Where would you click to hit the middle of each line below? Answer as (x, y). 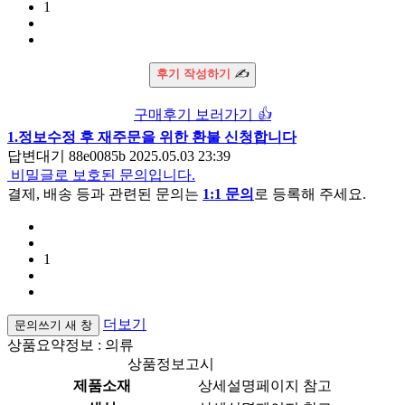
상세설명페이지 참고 (265, 386)
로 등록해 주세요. (310, 194)
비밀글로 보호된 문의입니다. (103, 175)
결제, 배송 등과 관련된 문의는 (105, 194)
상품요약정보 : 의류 (71, 345)
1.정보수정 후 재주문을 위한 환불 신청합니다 (152, 137)
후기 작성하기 (193, 74)
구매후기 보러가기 (195, 115)
